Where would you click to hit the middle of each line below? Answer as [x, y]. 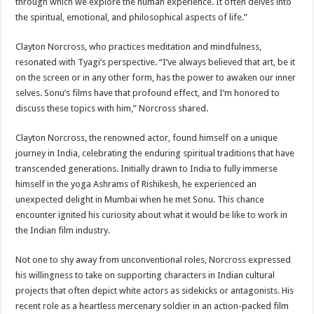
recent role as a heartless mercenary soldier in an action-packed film [152, 306]
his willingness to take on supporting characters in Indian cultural [145, 275]
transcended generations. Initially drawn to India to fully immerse [147, 169]
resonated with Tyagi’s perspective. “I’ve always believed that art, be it [156, 62]
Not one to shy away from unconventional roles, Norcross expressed [153, 260]
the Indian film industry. [63, 230]
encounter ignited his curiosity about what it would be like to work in [152, 215]
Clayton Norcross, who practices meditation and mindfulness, [139, 47]
